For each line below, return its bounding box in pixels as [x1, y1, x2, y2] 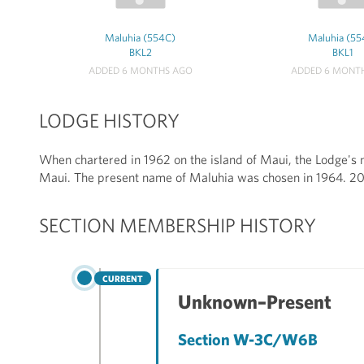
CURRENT [102, 272, 143, 284]
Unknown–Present [178, 290, 331, 313]
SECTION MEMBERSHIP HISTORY [39, 214, 316, 236]
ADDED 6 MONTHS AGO [88, 64, 193, 76]
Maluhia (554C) [105, 31, 176, 44]
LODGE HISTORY [39, 109, 180, 132]
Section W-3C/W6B [178, 330, 318, 349]
